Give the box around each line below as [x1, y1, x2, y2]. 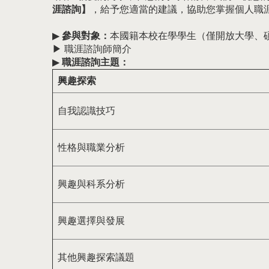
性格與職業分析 [58, 142, 125, 154]
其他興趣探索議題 [58, 252, 134, 264]
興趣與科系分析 [58, 178, 125, 190]
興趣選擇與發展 [58, 215, 125, 227]
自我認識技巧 [58, 105, 115, 117]
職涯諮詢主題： [62, 56, 129, 68]
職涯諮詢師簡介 [64, 43, 131, 55]
